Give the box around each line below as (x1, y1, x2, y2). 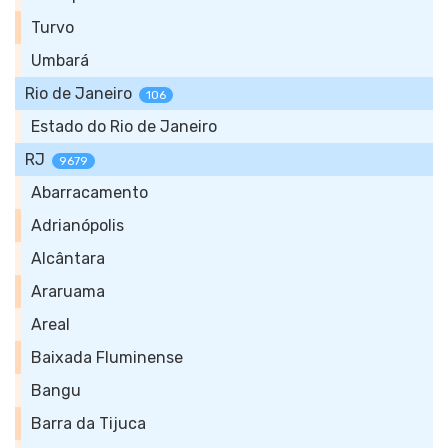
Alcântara (31, 249, 105, 268)
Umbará (31, 51, 89, 70)
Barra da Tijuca (31, 414, 146, 433)
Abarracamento (31, 183, 148, 202)
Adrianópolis (31, 216, 124, 235)
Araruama (31, 282, 105, 301)
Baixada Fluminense (31, 348, 183, 367)
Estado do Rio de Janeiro (31, 117, 217, 136)
